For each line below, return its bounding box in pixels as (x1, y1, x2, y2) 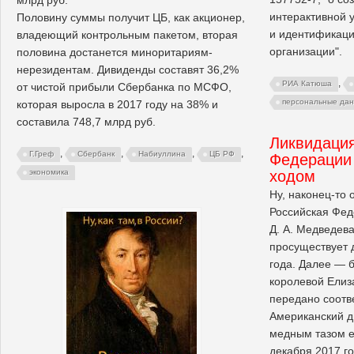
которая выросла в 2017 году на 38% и (17, 97, 218, 111)
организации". (269, 44, 342, 58)
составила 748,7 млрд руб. (17, 115, 156, 128)
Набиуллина (138, 149, 186, 159)
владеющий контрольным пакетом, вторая (17, 28, 238, 41)
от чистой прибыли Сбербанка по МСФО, (17, 80, 232, 93)
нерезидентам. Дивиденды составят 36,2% (17, 62, 239, 76)
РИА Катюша (282, 78, 332, 88)
